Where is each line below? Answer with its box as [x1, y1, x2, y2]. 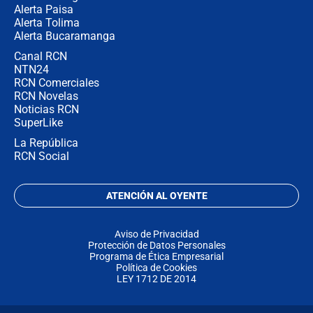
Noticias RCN [14, 103, 79, 117]
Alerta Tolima [14, 16, 80, 30]
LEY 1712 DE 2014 [117, 273, 196, 285]
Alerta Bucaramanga [14, 29, 115, 43]
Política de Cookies [116, 262, 197, 274]
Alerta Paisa [14, 3, 73, 17]
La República [14, 136, 78, 150]
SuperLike [14, 116, 63, 130]
